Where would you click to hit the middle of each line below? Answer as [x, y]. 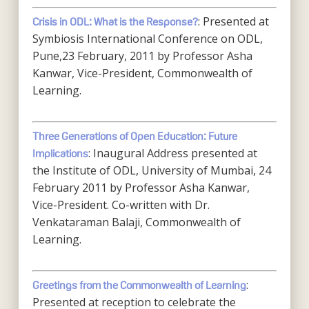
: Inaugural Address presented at [172, 153]
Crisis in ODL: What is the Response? [115, 22]
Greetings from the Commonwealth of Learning [139, 285]
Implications [60, 153]
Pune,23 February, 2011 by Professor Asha [142, 56]
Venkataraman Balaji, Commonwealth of [136, 222]
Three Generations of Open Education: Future [134, 136]
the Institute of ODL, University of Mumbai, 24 [151, 170]
